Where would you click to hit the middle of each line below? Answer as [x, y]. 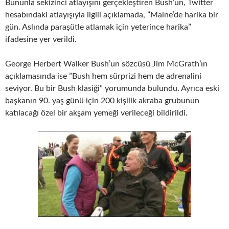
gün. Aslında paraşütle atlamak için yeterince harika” [98, 27]
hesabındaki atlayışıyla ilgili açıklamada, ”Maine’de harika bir [112, 15]
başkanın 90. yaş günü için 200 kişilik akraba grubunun [102, 101]
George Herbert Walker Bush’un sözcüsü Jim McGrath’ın [106, 64]
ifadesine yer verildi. [41, 39]
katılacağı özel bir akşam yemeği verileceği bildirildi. [96, 113]
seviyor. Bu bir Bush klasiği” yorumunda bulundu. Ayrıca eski [112, 88]
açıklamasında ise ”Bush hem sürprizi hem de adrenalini [103, 76]
